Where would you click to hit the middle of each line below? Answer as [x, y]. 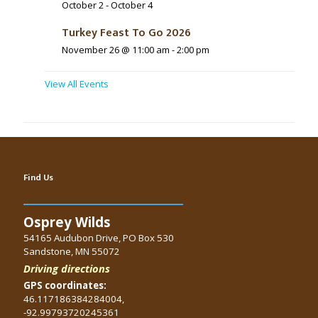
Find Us [38, 178]
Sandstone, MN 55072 [72, 252]
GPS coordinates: [65, 286]
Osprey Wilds [67, 222]
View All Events [77, 84]
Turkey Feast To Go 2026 [126, 33]
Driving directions [67, 269]
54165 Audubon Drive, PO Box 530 [99, 238]
